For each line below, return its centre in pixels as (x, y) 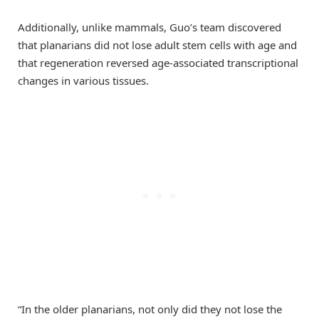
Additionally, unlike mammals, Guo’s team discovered (150, 27)
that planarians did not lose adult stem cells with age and (157, 45)
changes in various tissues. (83, 81)
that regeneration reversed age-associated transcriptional (158, 63)
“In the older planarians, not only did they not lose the (150, 309)
